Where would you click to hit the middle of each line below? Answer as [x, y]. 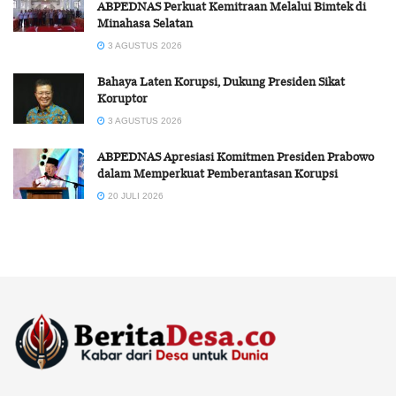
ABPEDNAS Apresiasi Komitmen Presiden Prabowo [236, 156]
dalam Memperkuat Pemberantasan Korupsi [217, 173]
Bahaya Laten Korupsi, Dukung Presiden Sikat [221, 81]
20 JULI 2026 [134, 195]
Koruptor [122, 98]
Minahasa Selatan [145, 23]
